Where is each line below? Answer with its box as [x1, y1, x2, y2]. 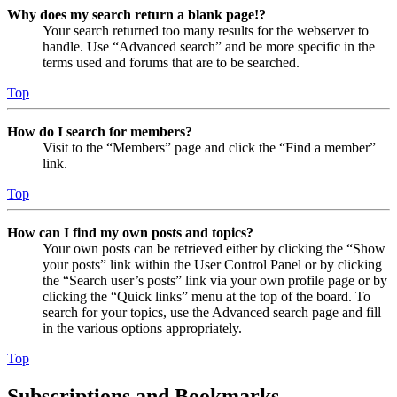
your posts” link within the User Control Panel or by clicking [43, 256, 382, 272]
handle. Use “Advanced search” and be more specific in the [43, 38, 375, 54]
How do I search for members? [7, 123, 192, 139]
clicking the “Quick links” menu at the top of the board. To [43, 288, 370, 304]
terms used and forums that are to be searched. [43, 54, 300, 70]
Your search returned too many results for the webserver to [43, 22, 369, 38]
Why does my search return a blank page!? [7, 6, 266, 22]
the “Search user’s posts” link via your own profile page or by [43, 272, 387, 288]
